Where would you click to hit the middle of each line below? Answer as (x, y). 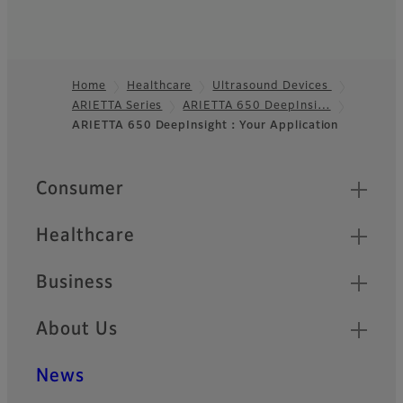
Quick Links (85, 182)
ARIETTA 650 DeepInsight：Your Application (206, 126)
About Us (77, 330)
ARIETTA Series (117, 107)
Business (75, 283)
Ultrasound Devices (272, 87)
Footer (42, 116)
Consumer (80, 189)
